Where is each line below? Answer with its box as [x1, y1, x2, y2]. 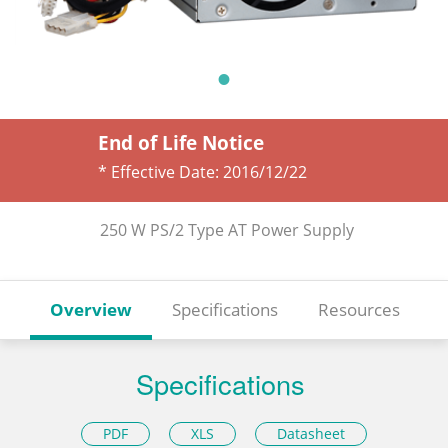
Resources [318, 297, 400, 321]
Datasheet [277, 423, 346, 443]
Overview [50, 297, 132, 321]
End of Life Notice [98, 129, 264, 157]
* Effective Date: [98, 161, 223, 184]
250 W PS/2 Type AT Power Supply [100, 219, 354, 242]
